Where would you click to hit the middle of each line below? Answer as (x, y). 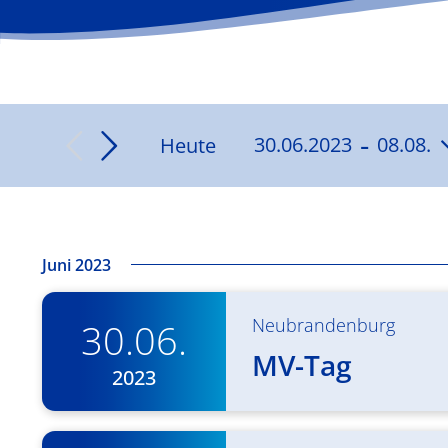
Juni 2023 (76, 265)
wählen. (303, 206)
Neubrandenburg (323, 325)
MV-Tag (302, 365)
